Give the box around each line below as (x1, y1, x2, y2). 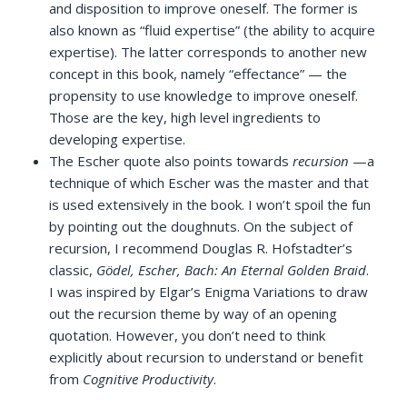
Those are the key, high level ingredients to (49, 108, 322, 127)
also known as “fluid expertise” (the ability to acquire (49, 21, 376, 40)
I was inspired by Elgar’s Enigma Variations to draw (49, 283, 369, 302)
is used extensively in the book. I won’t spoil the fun (49, 195, 372, 214)
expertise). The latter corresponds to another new (49, 43, 368, 62)
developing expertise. (49, 130, 186, 149)
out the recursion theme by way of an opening (49, 304, 338, 323)
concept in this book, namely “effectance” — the (49, 65, 348, 84)
